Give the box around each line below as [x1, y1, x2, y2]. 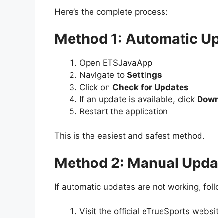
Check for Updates [112, 82, 189, 92]
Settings [127, 70, 162, 80]
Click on [79, 82, 112, 92]
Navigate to [79, 70, 127, 80]
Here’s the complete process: [54, 7, 168, 17]
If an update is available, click [79, 94, 197, 104]
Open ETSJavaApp [79, 57, 152, 68]
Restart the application [79, 106, 168, 116]
